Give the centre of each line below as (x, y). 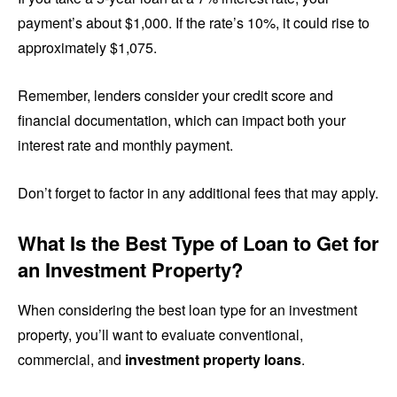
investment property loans (213, 360)
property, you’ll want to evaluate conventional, (160, 335)
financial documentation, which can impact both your (182, 121)
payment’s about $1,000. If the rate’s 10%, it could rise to (194, 23)
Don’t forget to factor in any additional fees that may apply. (198, 193)
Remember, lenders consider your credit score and (175, 96)
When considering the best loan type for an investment (187, 310)
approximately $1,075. (87, 48)
